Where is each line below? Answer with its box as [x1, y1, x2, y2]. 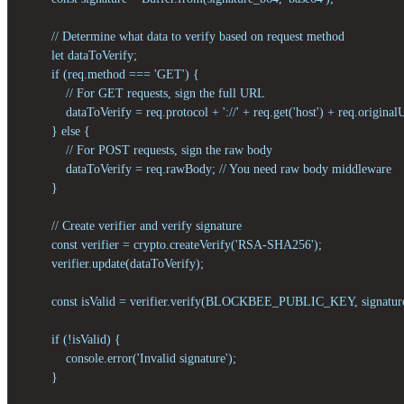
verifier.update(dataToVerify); [23, 256, 204, 271]
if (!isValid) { [23, 332, 121, 346]
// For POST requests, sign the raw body [23, 142, 272, 157]
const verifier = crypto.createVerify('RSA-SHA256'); [23, 237, 322, 252]
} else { [23, 124, 90, 138]
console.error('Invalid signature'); [23, 351, 236, 365]
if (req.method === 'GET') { [23, 67, 199, 81]
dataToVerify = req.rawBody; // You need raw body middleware [23, 161, 391, 176]
